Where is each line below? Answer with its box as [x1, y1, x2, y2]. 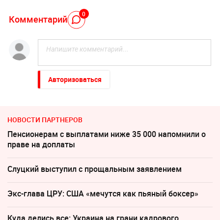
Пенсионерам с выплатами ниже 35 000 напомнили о [7, 129, 206, 140]
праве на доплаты [7, 139, 75, 150]
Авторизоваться [48, 75, 102, 84]
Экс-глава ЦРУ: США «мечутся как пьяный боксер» [7, 188, 198, 199]
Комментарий [8, 13, 67, 25]
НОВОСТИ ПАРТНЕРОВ [7, 115, 82, 125]
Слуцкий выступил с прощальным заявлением [7, 164, 182, 175]
